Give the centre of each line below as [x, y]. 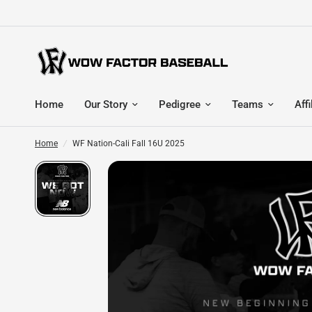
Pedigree [180, 104]
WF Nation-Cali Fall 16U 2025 [128, 143]
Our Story [106, 104]
